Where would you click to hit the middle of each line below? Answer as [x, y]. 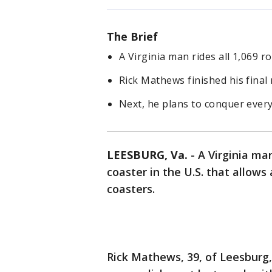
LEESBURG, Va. [147, 155]
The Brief [132, 37]
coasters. [132, 189]
